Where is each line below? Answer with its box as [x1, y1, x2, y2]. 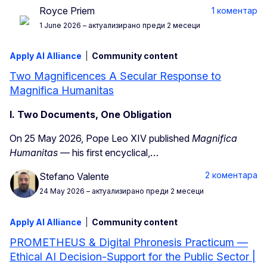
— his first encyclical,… [58, 147, 159, 159]
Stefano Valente [39, 170, 109, 182]
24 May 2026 [39, 186, 85, 195]
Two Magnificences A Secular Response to [10, 70, 221, 83]
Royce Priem [39, 5, 95, 17]
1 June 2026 [39, 21, 81, 30]
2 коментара [205, 170, 257, 181]
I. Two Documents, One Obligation [10, 108, 172, 121]
